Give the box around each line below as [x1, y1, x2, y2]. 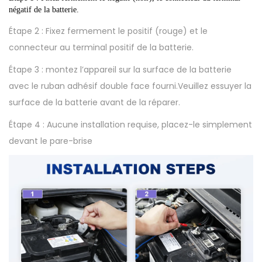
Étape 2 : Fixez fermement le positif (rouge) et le [9, 25, 208, 37]
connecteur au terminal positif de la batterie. [9, 41, 194, 53]
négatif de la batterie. [9, 5, 79, 14]
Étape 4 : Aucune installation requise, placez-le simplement [9, 118, 252, 130]
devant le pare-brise [9, 135, 92, 147]
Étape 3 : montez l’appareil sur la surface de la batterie [9, 63, 232, 75]
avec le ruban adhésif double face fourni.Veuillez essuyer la [9, 80, 251, 92]
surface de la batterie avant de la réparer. [9, 96, 180, 108]
